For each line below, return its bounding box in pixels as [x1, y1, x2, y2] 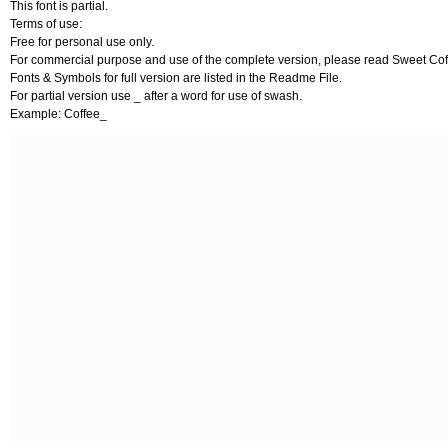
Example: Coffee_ [10, 107, 107, 121]
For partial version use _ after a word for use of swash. [10, 89, 302, 103]
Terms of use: [10, 17, 82, 31]
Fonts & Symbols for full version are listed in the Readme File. [10, 71, 342, 85]
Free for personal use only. [10, 35, 154, 49]
